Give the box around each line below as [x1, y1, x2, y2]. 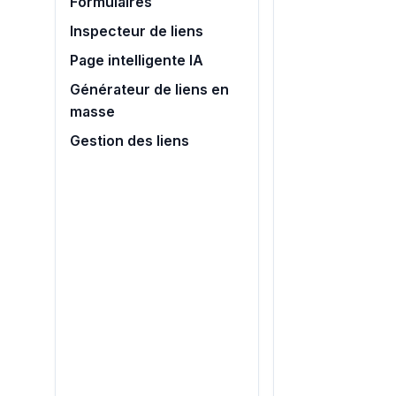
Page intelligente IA [70, 52, 203, 69]
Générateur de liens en [70, 81, 229, 98]
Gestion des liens [70, 133, 189, 149]
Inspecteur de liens [70, 23, 203, 40]
